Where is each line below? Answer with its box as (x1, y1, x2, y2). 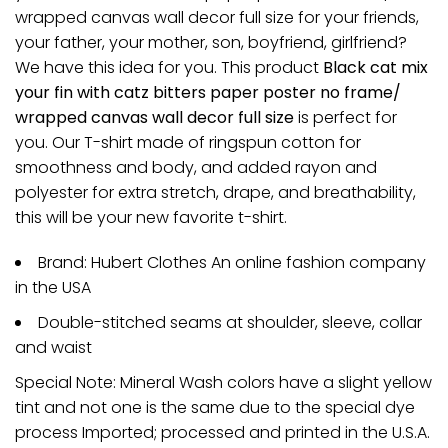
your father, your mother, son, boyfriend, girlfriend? (15, 30, 407, 54)
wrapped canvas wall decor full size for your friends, (15, 5, 419, 29)
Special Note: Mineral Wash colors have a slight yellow (15, 370, 432, 394)
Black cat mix (323, 55, 428, 79)
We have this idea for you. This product (15, 55, 323, 79)
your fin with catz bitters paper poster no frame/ (15, 80, 401, 104)
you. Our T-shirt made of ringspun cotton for (15, 130, 361, 154)
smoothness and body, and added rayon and (15, 155, 377, 179)
